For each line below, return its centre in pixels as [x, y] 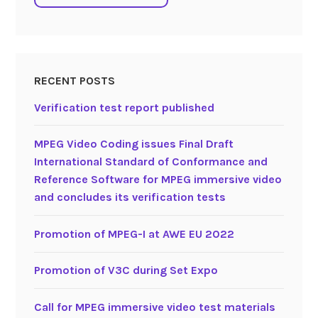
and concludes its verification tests [130, 197]
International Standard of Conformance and [150, 162]
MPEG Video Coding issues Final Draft [133, 144]
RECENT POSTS [74, 80]
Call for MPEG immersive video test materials [154, 307]
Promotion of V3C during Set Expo [126, 270]
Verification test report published [124, 107]
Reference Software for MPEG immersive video [158, 180]
